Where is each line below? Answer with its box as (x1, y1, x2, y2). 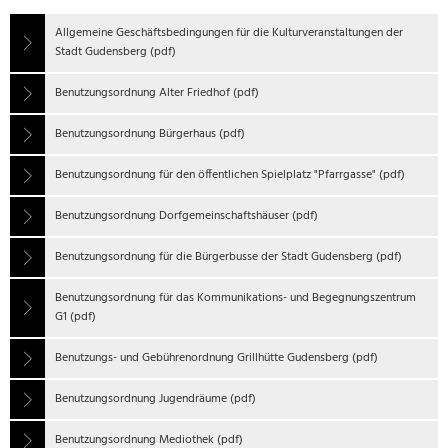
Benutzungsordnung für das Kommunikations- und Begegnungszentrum (55, 288, 416, 308)
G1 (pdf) (55, 307, 96, 327)
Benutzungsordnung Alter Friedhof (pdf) (55, 83, 259, 103)
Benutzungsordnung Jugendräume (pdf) (55, 389, 256, 409)
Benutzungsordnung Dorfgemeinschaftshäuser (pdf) (55, 206, 318, 226)
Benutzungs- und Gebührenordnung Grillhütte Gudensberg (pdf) (55, 348, 378, 368)
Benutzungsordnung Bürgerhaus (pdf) (55, 124, 245, 144)
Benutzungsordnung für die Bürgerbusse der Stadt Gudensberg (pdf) (55, 247, 402, 267)
